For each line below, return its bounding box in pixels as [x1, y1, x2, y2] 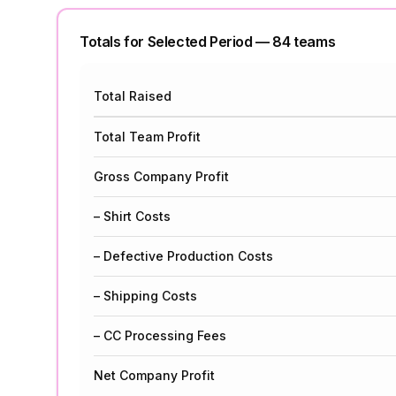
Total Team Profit [94, 129, 201, 144]
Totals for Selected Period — [80, 33, 273, 50]
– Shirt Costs [94, 209, 171, 224]
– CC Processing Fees [94, 328, 226, 343]
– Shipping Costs [94, 288, 197, 303]
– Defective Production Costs [94, 248, 273, 263]
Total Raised [94, 88, 171, 103]
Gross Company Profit [94, 169, 229, 184]
